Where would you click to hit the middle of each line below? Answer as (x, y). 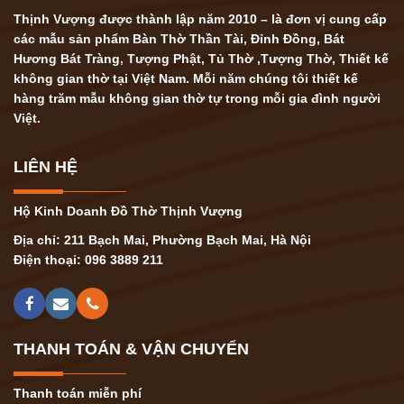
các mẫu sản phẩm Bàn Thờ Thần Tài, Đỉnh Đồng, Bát (179, 38)
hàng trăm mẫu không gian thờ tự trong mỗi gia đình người (197, 98)
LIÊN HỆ (46, 166)
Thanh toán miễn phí (78, 393)
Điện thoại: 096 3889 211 (88, 259)
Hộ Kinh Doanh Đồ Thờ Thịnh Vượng (128, 211)
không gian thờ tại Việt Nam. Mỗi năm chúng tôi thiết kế (186, 78)
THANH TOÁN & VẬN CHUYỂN (131, 349)
